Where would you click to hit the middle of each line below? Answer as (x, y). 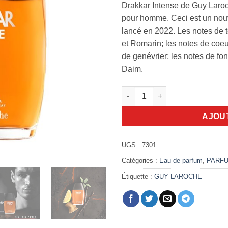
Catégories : (140, 160)
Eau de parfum (181, 160)
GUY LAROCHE (178, 176)
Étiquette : (138, 176)
